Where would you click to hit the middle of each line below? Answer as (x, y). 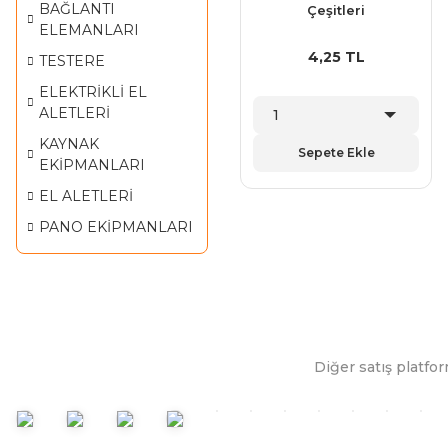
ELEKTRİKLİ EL (93, 91)
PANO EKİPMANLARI (116, 226)
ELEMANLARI (89, 29)
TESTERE (72, 60)
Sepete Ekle (336, 152)
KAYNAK (69, 143)
